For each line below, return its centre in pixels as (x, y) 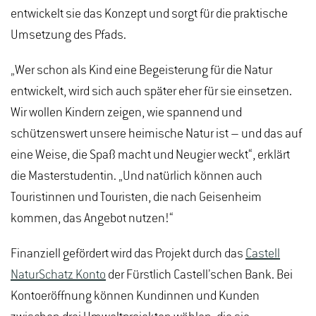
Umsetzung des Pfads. (68, 35)
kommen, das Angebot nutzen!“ (96, 218)
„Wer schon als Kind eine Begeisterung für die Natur (141, 70)
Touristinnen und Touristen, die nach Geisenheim (136, 197)
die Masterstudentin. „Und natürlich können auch (136, 176)
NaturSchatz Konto (58, 275)
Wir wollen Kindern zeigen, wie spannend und (126, 113)
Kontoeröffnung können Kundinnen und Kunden (135, 296)
